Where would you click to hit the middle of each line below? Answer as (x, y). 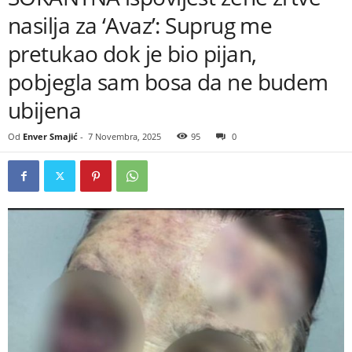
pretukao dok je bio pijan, (132, 53)
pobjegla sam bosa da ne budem (168, 82)
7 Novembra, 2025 (125, 136)
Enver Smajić (50, 136)
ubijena (45, 110)
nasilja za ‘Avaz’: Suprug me (140, 25)
